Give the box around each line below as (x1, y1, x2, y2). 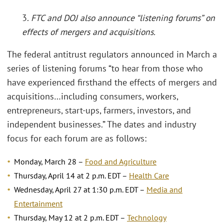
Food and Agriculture (85, 156, 156, 166)
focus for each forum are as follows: (7, 132, 146, 144)
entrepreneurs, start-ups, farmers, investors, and (7, 104, 191, 116)
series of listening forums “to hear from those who (7, 62, 203, 74)
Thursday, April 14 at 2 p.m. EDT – (14, 170, 129, 180)
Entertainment (14, 198, 62, 208)
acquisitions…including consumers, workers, (7, 90, 178, 102)
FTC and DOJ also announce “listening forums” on (31, 11, 215, 23)
